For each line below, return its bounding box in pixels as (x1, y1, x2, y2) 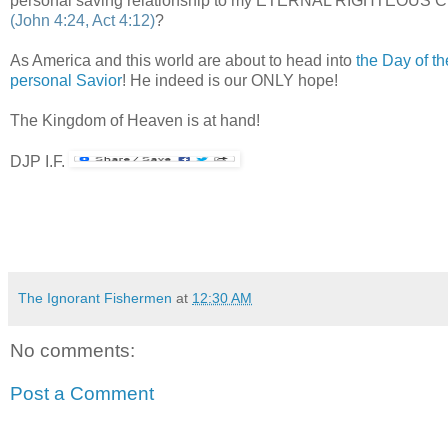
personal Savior (10, 71, 122, 89)
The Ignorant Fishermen (18, 289, 172, 306)
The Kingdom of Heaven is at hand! (10, 111, 260, 129)
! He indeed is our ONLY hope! (122, 71, 338, 89)
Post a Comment (10, 383, 154, 405)
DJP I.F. (10, 152, 65, 170)
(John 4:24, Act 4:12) (10, 11, 155, 29)
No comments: (10, 339, 135, 361)
